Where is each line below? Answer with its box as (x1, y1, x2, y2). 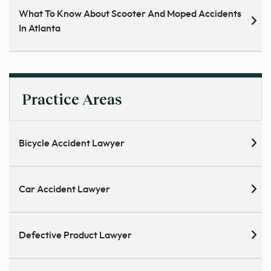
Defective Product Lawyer (19, 230, 132, 240)
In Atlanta (19, 23, 60, 33)
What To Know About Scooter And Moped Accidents (19, 8, 241, 19)
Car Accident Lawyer (19, 184, 110, 194)
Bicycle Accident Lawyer (19, 138, 125, 148)
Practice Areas (22, 90, 122, 108)
